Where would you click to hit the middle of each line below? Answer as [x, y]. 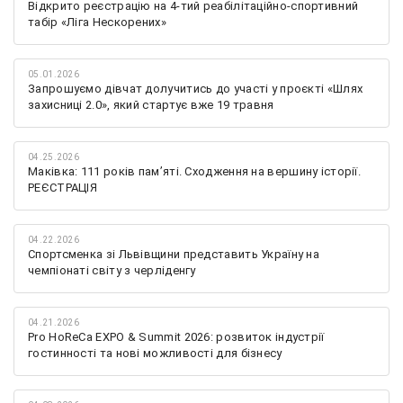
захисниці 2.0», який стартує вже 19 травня [151, 104]
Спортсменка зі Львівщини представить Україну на [174, 254]
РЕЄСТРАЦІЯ [63, 187]
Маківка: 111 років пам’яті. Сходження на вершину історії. [195, 171]
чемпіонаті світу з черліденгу [112, 270]
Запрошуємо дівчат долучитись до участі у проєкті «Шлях [196, 88]
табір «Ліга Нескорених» [97, 22]
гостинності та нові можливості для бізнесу [155, 353]
